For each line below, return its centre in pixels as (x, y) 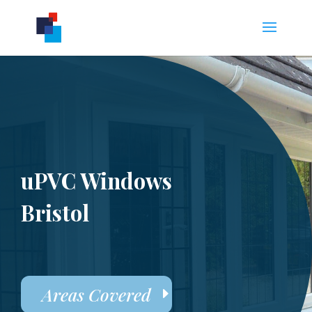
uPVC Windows (96, 180)
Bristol (55, 212)
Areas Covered (96, 294)
